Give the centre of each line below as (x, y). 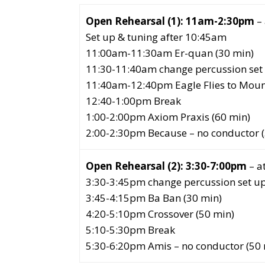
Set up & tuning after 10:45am (156, 37)
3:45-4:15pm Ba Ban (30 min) (154, 198)
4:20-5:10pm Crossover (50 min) (160, 214)
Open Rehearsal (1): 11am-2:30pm (170, 21)
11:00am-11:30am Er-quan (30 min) (170, 53)
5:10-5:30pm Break (131, 230)
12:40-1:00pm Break (134, 101)
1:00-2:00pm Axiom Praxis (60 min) (168, 117)
